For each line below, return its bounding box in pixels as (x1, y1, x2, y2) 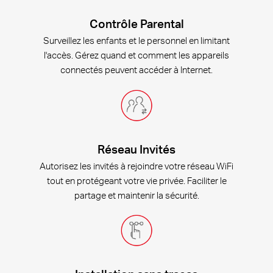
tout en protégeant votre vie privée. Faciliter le (46, 174, 227, 186)
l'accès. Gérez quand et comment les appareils (44, 49, 229, 62)
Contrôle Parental (89, 16, 184, 32)
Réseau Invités (97, 141, 175, 157)
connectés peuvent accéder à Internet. (60, 63, 213, 76)
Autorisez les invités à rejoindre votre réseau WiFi (40, 159, 233, 172)
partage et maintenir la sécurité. (74, 188, 199, 201)
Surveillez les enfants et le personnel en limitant (43, 34, 230, 47)
